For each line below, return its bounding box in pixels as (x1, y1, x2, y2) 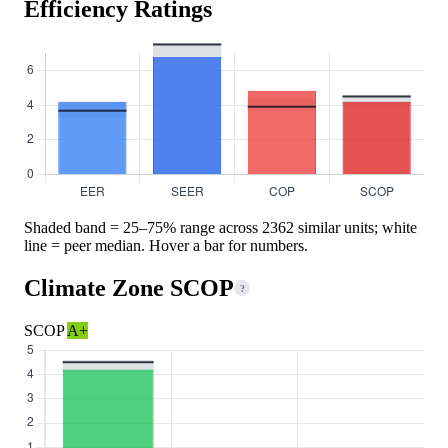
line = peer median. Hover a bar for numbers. (24, 236, 308, 254)
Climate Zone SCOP (24, 274, 234, 301)
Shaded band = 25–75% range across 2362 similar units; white (24, 218, 417, 236)
